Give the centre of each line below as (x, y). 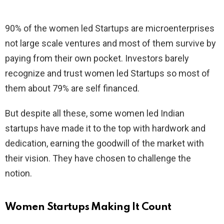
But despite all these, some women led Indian (95, 113)
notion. (19, 173)
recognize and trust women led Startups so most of (107, 73)
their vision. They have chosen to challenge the (98, 158)
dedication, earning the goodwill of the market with (104, 143)
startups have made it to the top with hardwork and (105, 128)
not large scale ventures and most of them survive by (110, 43)
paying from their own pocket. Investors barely (97, 58)
